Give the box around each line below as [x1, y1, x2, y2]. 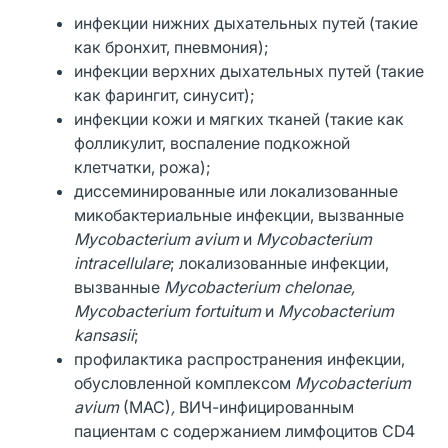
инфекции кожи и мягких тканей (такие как [74, 108, 405, 129]
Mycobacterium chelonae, [164, 276, 356, 297]
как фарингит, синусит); [74, 84, 256, 105]
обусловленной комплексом [74, 372, 296, 393]
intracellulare [74, 252, 171, 273]
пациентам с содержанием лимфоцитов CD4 [74, 420, 416, 441]
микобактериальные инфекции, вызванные [74, 204, 405, 225]
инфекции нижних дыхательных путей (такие [74, 12, 419, 33]
